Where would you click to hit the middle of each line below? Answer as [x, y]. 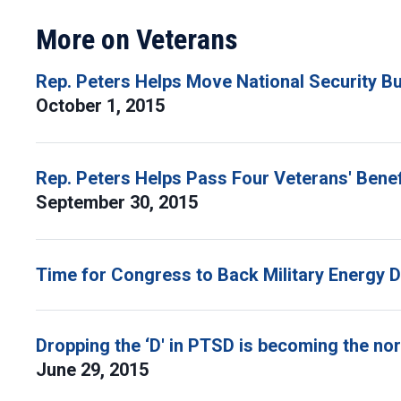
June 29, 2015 [94, 370]
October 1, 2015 [102, 106]
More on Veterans [137, 39]
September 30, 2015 [119, 202]
